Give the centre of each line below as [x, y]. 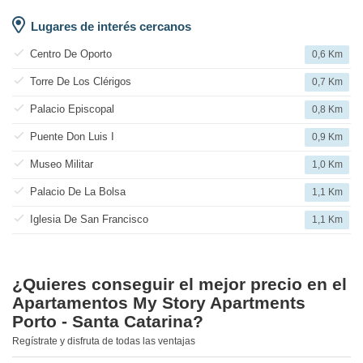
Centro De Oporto [71, 54]
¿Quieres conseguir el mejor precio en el [179, 284]
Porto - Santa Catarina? [108, 322]
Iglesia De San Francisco [89, 220]
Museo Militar [62, 164]
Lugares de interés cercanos [111, 27]
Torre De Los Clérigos [81, 82]
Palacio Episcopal [72, 109]
